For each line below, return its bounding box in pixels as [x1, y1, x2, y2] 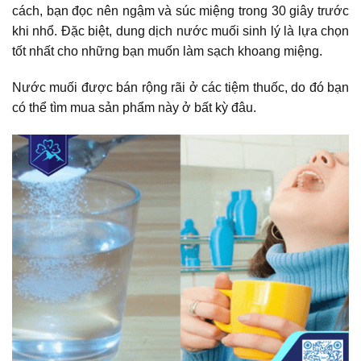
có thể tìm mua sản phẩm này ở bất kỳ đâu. [12, 101, 256, 115]
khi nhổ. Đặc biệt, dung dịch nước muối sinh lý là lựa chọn [12, 23, 349, 38]
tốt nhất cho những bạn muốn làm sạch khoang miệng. [12, 44, 322, 58]
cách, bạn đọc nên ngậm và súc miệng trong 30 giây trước [12, 3, 349, 18]
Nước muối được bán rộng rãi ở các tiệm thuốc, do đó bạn [12, 81, 349, 95]
